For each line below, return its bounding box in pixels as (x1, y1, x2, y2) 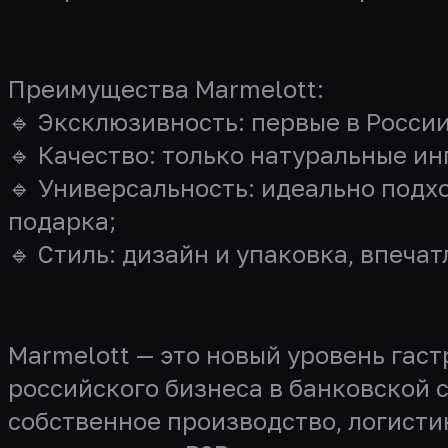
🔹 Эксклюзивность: (8, 107, 245, 136)
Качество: (38, 140, 156, 169)
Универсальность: (38, 173, 255, 202)
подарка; (8, 206, 116, 235)
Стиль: (38, 239, 116, 268)
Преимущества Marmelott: (8, 74, 324, 103)
